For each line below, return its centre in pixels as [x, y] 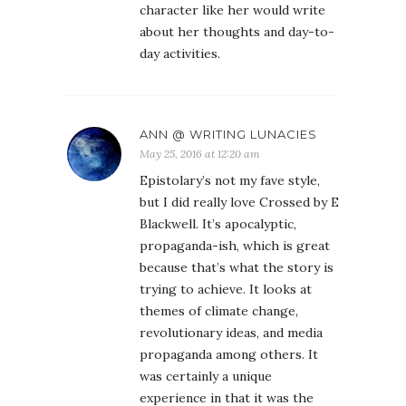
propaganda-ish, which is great [235, 246]
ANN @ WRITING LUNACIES [228, 135]
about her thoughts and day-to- [237, 32]
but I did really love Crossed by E [239, 203]
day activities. [180, 54]
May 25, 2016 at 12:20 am [200, 154]
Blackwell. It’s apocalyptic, [218, 224]
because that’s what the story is [237, 268]
